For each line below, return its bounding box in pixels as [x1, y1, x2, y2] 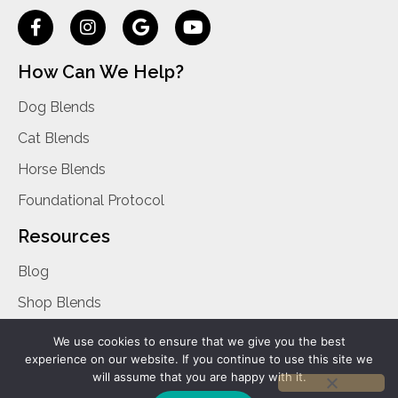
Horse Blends [18, 161, 106, 179]
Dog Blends [18, 99, 95, 116]
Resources [18, 226, 110, 248]
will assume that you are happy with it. [92, 370, 306, 384]
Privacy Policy [18, 325, 109, 343]
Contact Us [18, 356, 92, 374]
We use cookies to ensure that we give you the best [52, 334, 346, 348]
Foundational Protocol [18, 192, 164, 210]
